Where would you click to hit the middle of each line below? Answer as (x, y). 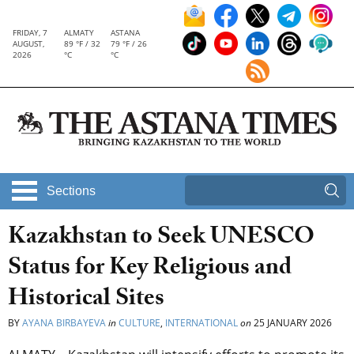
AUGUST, (28, 43)
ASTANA (126, 32)
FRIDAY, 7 (30, 32)
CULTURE (139, 323)
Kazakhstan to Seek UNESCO (161, 239)
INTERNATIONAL (201, 323)
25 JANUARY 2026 (292, 323)
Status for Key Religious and (150, 270)
